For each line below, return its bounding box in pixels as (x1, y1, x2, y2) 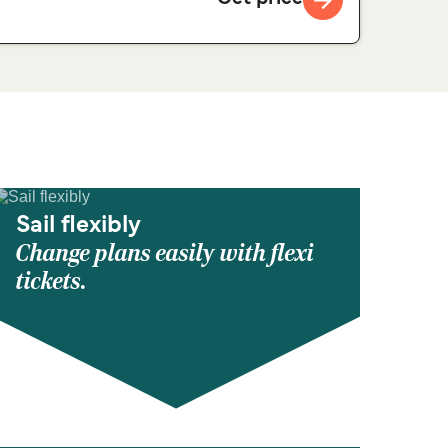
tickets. (16, 266, 87, 296)
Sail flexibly (16, 214, 141, 237)
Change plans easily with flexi (16, 238, 314, 268)
